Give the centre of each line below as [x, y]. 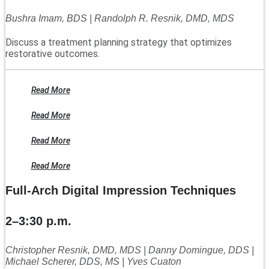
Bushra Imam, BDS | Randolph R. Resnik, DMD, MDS [120, 19]
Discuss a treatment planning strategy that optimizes [119, 43]
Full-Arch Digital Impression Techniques [121, 191]
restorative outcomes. [53, 54]
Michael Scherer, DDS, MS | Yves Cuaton [93, 261]
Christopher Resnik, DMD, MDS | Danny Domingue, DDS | [130, 250]
